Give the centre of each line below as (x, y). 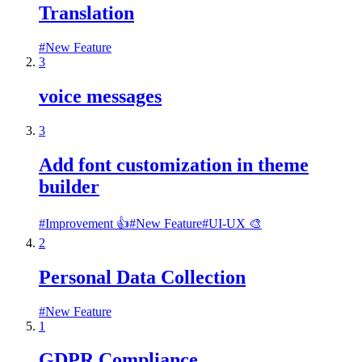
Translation (86, 13)
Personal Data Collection (142, 277)
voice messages (100, 96)
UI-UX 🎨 (235, 223)
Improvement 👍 (87, 223)
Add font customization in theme (174, 164)
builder (69, 186)
